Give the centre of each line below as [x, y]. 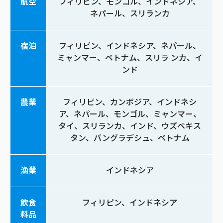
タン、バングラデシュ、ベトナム [130, 138]
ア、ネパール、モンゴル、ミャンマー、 [130, 114]
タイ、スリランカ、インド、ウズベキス [130, 126]
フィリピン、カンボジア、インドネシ [130, 102]
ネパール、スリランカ [130, 13]
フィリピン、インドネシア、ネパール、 [130, 46]
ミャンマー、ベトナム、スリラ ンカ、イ [130, 58]
